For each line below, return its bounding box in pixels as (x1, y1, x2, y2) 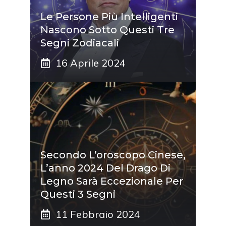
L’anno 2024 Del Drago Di (40, 162, 171, 175)
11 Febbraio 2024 (55, 208, 140, 221)
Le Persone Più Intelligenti (40, 11, 178, 23)
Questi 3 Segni (40, 188, 116, 201)
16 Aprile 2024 (55, 56, 126, 70)
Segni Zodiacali (40, 37, 119, 49)
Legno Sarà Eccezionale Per (40, 175, 183, 188)
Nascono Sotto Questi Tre (40, 24, 175, 36)
